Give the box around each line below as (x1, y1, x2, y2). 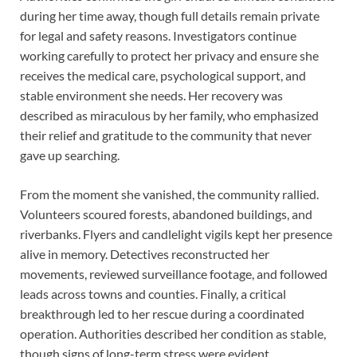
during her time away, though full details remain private (20, 7, 320, 23)
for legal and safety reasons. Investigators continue (20, 27, 296, 43)
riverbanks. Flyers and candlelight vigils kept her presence (20, 226, 332, 241)
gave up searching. (20, 147, 120, 163)
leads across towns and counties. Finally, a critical (20, 285, 286, 301)
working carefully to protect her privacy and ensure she (20, 47, 319, 63)
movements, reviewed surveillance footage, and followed (20, 265, 328, 281)
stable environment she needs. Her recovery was (20, 87, 283, 103)
